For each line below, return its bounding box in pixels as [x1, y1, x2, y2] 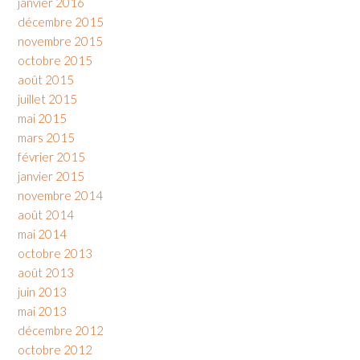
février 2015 [18, 149, 85, 165]
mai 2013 [18, 304, 67, 319]
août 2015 [18, 72, 74, 88]
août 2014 [18, 207, 74, 223]
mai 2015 [18, 111, 67, 126]
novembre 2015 [18, 34, 103, 49]
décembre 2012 [18, 323, 104, 338]
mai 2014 [18, 227, 67, 242]
